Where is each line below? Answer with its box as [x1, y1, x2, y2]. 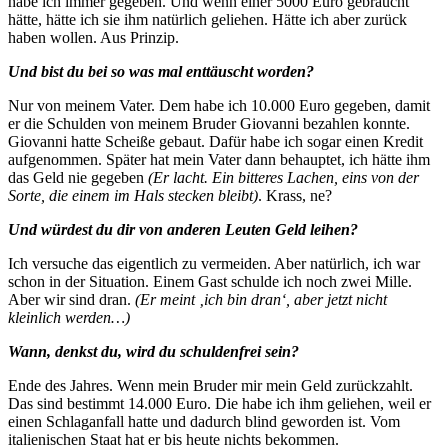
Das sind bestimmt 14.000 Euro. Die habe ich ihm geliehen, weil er [8, 394, 431, 412]
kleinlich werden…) [8, 308, 130, 326]
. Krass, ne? [258, 186, 332, 204]
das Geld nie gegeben [8, 168, 148, 186]
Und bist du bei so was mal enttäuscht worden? [8, 62, 314, 80]
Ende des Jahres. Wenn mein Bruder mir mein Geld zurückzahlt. [8, 376, 413, 394]
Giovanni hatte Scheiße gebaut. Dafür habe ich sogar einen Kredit [8, 132, 423, 150]
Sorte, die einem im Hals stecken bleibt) [8, 186, 258, 204]
